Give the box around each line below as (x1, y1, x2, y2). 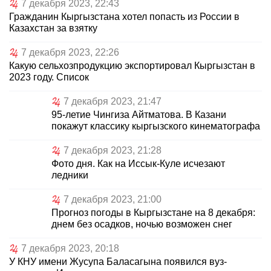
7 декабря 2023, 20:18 (21, 243, 119, 254)
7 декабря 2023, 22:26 (21, 47, 119, 58)
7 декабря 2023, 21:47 (64, 96, 162, 107)
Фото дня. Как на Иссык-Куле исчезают (51, 158, 225, 169)
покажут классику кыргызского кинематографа (51, 121, 260, 132)
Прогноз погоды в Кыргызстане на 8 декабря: (51, 207, 255, 218)
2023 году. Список (9, 72, 89, 83)
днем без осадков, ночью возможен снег (51, 219, 232, 230)
